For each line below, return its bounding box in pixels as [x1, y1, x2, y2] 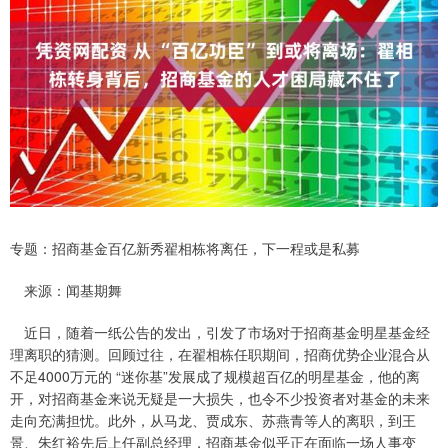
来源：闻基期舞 [10, 280, 122, 301]
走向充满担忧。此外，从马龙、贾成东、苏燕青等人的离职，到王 [10, 410, 416, 431]
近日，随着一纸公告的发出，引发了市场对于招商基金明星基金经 [10, 322, 430, 343]
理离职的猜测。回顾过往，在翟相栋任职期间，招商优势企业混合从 [10, 344, 430, 365]
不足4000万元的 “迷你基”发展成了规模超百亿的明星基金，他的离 [10, 366, 420, 387]
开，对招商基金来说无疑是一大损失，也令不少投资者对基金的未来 [10, 388, 430, 409]
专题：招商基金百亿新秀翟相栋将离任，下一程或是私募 [10, 238, 360, 259]
